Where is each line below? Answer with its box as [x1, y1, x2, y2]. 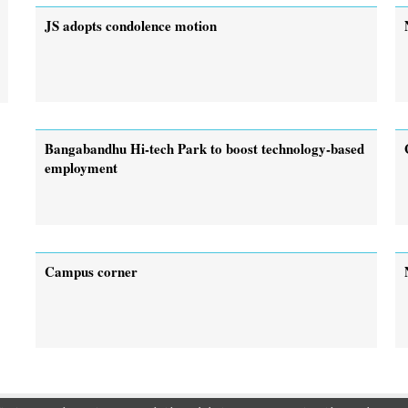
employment [45, 157, 117, 178]
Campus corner [45, 260, 138, 281]
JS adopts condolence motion [45, 15, 217, 36]
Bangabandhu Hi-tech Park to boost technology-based [45, 138, 364, 158]
